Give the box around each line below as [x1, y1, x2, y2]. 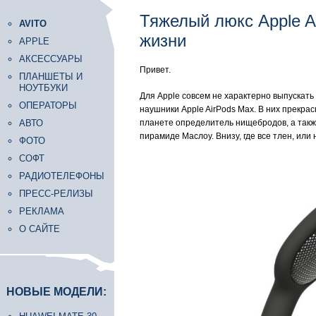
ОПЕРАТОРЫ [19, 100, 77, 111]
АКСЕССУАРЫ [19, 54, 83, 64]
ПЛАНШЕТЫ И [19, 71, 83, 82]
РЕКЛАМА [19, 206, 64, 217]
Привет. [140, 65, 171, 75]
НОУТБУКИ [19, 83, 68, 93]
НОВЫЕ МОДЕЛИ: [6, 286, 107, 298]
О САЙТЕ [19, 224, 60, 234]
